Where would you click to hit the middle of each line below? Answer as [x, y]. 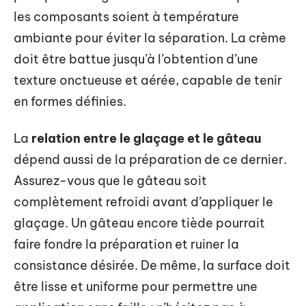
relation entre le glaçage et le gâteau [147, 138]
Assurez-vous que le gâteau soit [110, 180]
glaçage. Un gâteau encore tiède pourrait [139, 223]
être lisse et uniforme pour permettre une [136, 286]
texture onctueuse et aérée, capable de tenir [148, 80]
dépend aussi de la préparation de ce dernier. [150, 159]
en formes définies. [70, 101]
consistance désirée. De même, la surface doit [152, 265]
